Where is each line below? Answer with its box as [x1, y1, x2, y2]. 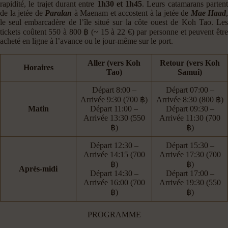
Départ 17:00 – [165, 168, 214, 178]
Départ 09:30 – [165, 104, 214, 113]
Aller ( [88, 58, 109, 67]
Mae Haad [190, 8, 226, 17]
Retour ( [160, 58, 189, 67]
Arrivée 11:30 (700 [159, 113, 220, 122]
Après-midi [19, 164, 58, 173]
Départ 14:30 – [90, 168, 138, 178]
